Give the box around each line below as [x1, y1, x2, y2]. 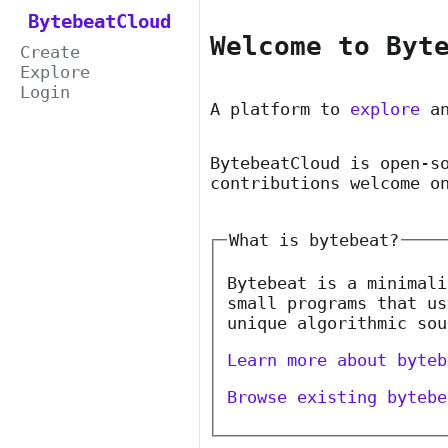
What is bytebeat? [228, 230, 399, 251]
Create [20, 42, 80, 62]
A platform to [210, 99, 350, 120]
